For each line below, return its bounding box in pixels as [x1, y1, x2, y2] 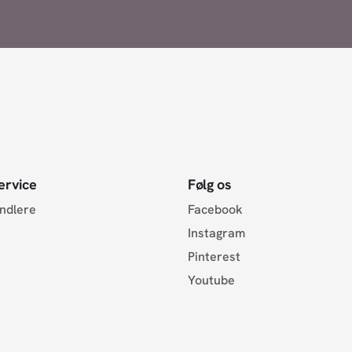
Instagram [187, 224, 245, 241]
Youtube [187, 271, 235, 288]
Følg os [187, 174, 232, 193]
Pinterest [187, 247, 240, 265]
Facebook [187, 200, 243, 218]
